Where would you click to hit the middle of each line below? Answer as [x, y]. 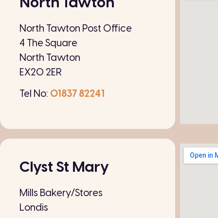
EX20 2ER [41, 73]
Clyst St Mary [64, 168]
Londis [34, 208]
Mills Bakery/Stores [61, 193]
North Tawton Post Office [76, 29]
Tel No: [35, 94]
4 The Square [48, 43]
